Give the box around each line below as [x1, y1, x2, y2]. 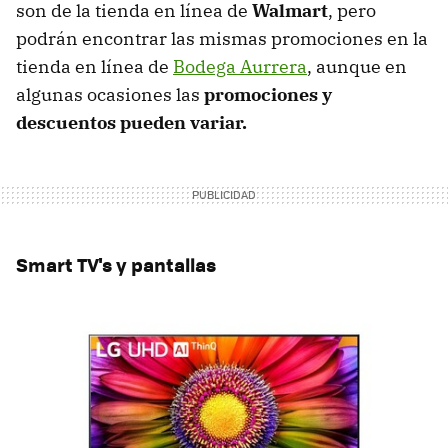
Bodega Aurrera [173, 55, 307, 78]
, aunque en [307, 55, 407, 78]
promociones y [200, 83, 332, 106]
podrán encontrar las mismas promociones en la [16, 27, 428, 50]
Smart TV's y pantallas [16, 251, 216, 278]
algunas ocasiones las [16, 83, 200, 106]
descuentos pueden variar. [16, 111, 251, 134]
